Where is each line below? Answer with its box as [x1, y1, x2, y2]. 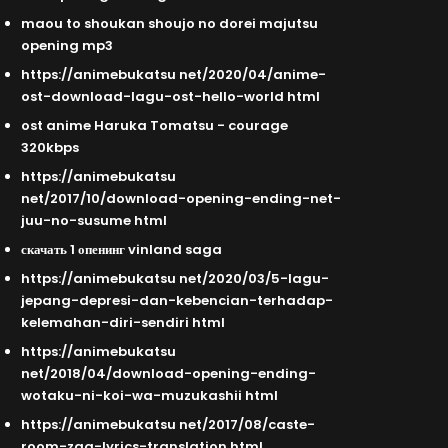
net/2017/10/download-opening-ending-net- [20, 189, 341, 209]
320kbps [20, 138, 79, 158]
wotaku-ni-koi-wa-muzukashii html [20, 386, 278, 406]
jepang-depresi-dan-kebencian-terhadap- [20, 291, 333, 311]
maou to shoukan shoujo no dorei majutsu [20, 14, 318, 34]
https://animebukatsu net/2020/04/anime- [20, 65, 326, 85]
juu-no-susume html [20, 211, 167, 231]
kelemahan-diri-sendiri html [20, 313, 225, 333]
